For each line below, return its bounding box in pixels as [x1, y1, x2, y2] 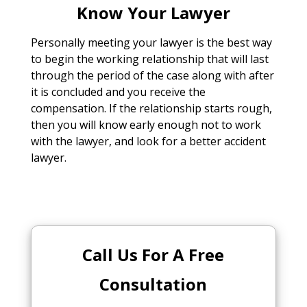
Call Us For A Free [82, 243, 225, 266]
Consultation [99, 272, 208, 295]
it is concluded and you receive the [30, 84, 206, 99]
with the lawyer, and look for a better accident [30, 133, 266, 149]
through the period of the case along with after [30, 67, 274, 83]
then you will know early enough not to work [30, 116, 261, 132]
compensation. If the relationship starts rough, [30, 100, 272, 116]
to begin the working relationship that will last [30, 51, 269, 66]
